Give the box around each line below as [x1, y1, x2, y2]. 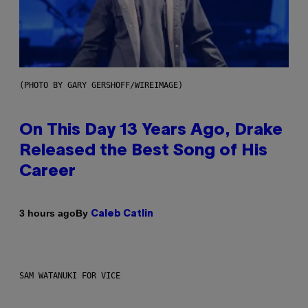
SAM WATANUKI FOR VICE [19, 270, 120, 280]
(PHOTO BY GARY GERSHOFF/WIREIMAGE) [19, 80, 183, 90]
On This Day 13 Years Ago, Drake [19, 122, 283, 138]
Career [19, 164, 76, 179]
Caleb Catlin [91, 209, 153, 219]
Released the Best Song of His [19, 143, 267, 159]
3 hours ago [19, 208, 76, 219]
